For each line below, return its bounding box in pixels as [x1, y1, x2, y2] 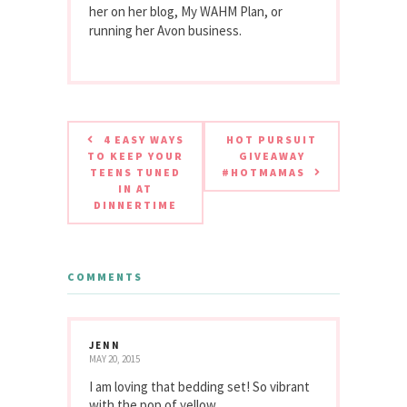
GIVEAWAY [238, 149, 305, 164]
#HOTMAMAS [222, 165, 305, 180]
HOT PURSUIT [226, 133, 317, 147]
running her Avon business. [89, 22, 242, 40]
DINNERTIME [94, 198, 177, 213]
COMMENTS [67, 270, 143, 284]
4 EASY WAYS [103, 133, 184, 147]
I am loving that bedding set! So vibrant [89, 378, 310, 396]
